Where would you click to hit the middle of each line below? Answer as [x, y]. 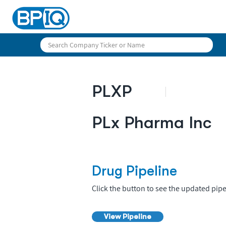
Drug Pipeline [134, 171]
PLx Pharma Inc [152, 122]
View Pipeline [128, 216]
